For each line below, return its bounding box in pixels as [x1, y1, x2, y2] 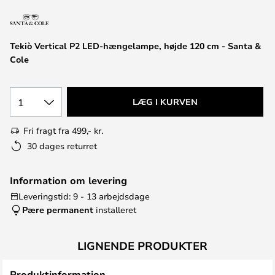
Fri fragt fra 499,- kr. [23, 125, 103, 136]
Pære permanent [22, 204, 93, 215]
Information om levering [10, 174, 127, 187]
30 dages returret [27, 140, 97, 152]
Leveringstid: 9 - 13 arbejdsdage [18, 190, 150, 202]
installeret [93, 204, 136, 215]
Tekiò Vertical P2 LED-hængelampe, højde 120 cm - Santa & [10, 40, 261, 52]
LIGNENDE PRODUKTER [77, 238, 207, 253]
